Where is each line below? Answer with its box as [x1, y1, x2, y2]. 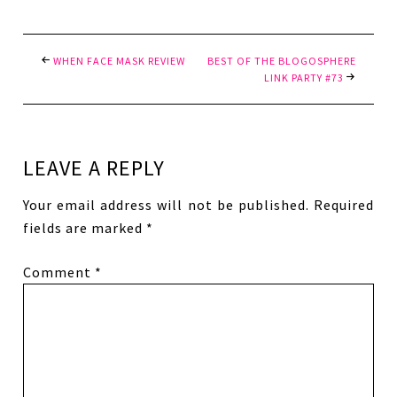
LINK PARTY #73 [263, 70, 344, 84]
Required [313, 195, 374, 214]
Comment [23, 262, 96, 281]
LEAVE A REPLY [23, 153, 166, 182]
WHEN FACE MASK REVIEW [53, 53, 186, 67]
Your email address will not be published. [23, 195, 309, 214]
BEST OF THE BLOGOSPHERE [206, 53, 356, 67]
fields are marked [23, 218, 147, 237]
